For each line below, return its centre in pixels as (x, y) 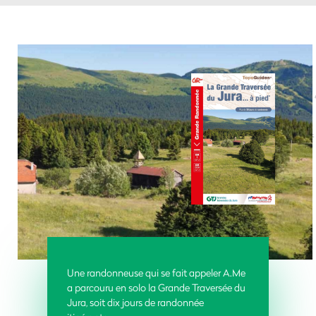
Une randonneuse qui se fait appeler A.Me (157, 272)
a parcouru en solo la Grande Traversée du (157, 287)
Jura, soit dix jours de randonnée (136, 302)
